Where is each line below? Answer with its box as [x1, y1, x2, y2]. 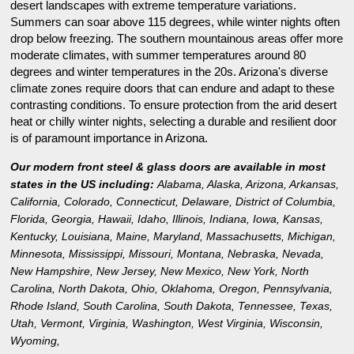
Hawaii [98, 213, 132, 226]
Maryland [153, 230, 201, 243]
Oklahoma [161, 282, 213, 296]
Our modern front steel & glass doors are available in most [10, 160, 326, 174]
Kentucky [10, 230, 56, 243]
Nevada [282, 247, 322, 261]
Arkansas [289, 178, 337, 191]
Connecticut [116, 195, 176, 209]
